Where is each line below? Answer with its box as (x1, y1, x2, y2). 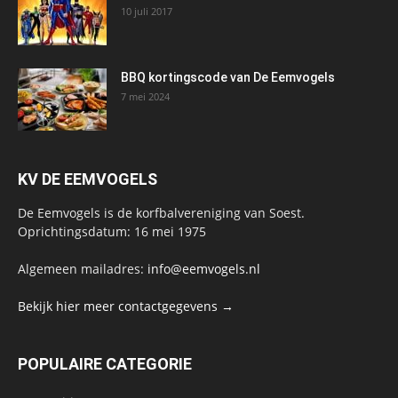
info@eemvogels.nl (147, 260, 260, 278)
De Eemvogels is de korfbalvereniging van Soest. (18, 204, 305, 222)
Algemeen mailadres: (18, 260, 147, 278)
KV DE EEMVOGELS (18, 170, 157, 189)
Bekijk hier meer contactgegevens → (18, 298, 234, 315)
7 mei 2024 (121, 90, 170, 104)
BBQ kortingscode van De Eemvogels (121, 70, 335, 85)
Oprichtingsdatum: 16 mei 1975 (18, 223, 206, 241)
